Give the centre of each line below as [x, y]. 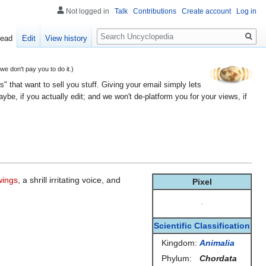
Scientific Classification [202, 225]
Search [116, 30]
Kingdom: [179, 243]
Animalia [217, 243]
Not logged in [88, 11]
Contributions [155, 11]
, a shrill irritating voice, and [69, 180]
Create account [206, 11]
